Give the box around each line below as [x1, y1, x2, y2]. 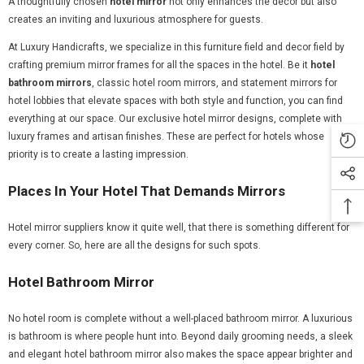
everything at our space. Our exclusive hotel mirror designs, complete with [8, 113, 342, 125]
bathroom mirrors [8, 77, 92, 89]
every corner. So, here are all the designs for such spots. [8, 240, 261, 252]
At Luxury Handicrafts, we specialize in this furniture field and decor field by [8, 41, 344, 54]
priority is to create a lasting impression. [8, 149, 188, 161]
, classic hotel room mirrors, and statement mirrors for [92, 77, 337, 89]
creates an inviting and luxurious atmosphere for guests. [8, 14, 263, 26]
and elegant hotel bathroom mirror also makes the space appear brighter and [8, 349, 353, 361]
